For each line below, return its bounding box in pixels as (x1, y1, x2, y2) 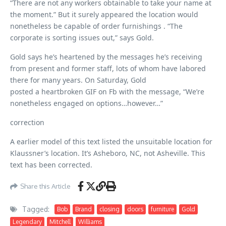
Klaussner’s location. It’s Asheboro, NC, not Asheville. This (10, 148, 205, 158)
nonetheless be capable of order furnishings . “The (10, 21, 183, 31)
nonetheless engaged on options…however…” (10, 98, 163, 108)
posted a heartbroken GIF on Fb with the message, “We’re (10, 87, 204, 96)
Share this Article (20, 182, 71, 190)
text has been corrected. (10, 160, 92, 169)
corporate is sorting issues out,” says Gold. (10, 33, 154, 42)
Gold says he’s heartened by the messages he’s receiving (10, 52, 202, 62)
